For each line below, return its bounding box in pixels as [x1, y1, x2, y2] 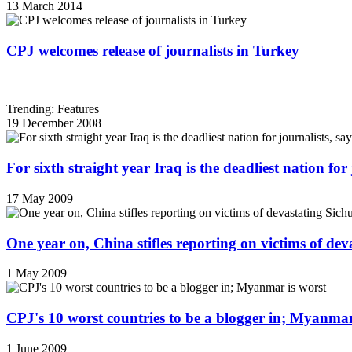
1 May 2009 [6, 266, 67, 280]
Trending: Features [6, 102, 99, 116]
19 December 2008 [6, 116, 101, 130]
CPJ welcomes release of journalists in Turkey [6, 42, 299, 59]
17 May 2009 [6, 191, 73, 205]
